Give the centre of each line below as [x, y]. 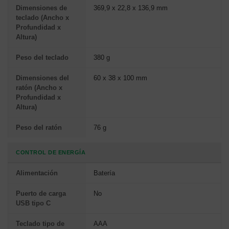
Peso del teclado [42, 57]
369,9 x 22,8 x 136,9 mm [131, 8]
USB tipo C [33, 203]
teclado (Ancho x [42, 17]
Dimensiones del [42, 78]
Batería [104, 173]
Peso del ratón [39, 127]
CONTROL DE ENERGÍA [51, 152]
